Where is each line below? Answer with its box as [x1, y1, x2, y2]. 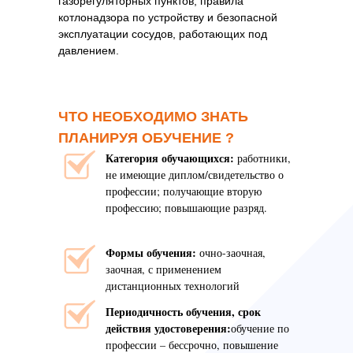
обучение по [231, 321, 289, 336]
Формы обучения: [106, 244, 196, 261]
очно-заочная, [196, 245, 266, 260]
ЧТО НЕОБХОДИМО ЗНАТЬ [58, 109, 248, 124]
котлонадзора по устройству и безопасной [58, 11, 277, 24]
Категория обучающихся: [106, 150, 234, 166]
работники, [234, 150, 291, 165]
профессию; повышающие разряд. [106, 200, 267, 215]
